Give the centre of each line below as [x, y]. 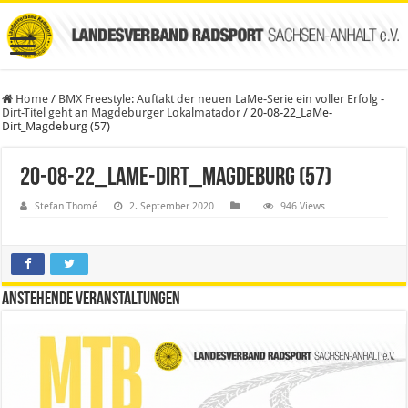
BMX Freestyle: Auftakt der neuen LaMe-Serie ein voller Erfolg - [222, 98]
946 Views [303, 206]
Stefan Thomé [66, 206]
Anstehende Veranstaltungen [92, 299]
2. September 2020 [172, 206]
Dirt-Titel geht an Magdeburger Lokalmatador [122, 112]
